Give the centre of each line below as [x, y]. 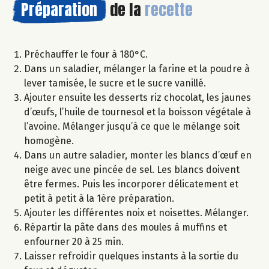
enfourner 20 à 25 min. [75, 242]
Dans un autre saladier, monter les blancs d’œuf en [138, 156]
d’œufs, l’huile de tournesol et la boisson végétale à [138, 112]
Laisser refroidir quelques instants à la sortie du [131, 256]
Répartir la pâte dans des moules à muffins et [125, 228]
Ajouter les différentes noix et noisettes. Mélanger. [136, 213]
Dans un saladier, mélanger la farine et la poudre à [137, 69]
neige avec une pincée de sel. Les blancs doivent [132, 170]
